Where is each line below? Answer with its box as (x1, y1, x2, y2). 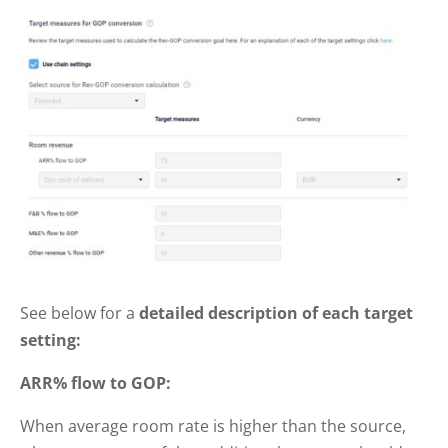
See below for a (20, 301, 135, 324)
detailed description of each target (135, 301, 413, 324)
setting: (20, 328, 81, 351)
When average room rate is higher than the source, (20, 414, 406, 437)
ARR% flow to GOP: (20, 371, 171, 394)
